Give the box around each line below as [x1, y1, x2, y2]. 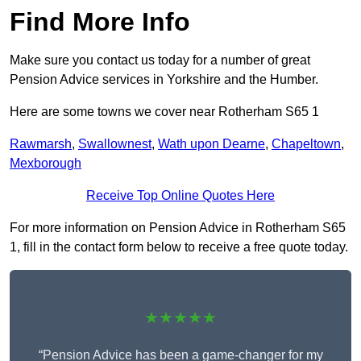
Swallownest [78, 137, 151, 151]
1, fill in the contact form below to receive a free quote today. [10, 240, 348, 255]
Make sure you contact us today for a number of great [10, 53, 310, 68]
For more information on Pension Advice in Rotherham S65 [10, 221, 346, 235]
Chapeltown [272, 137, 341, 151]
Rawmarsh [10, 137, 72, 151]
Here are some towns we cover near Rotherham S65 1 [10, 105, 319, 119]
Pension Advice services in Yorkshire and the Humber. [10, 73, 318, 87]
